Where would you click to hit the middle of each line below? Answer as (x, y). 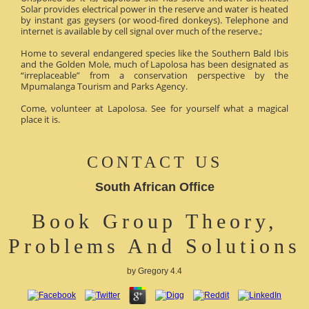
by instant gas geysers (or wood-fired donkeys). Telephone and (154, 20)
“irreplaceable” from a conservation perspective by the (154, 75)
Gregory (153, 271)
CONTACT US (154, 162)
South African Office (154, 187)
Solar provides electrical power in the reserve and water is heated (154, 9)
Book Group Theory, (154, 221)
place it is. (40, 119)
